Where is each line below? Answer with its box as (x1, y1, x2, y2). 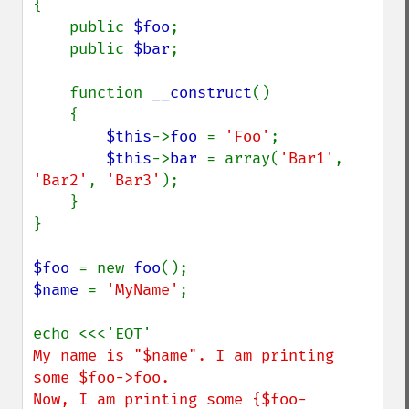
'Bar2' (33, 171, 88, 190)
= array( (206, 149, 279, 168)
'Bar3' (106, 171, 161, 190)
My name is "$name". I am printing (33, 346, 334, 365)
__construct (152, 83, 252, 102)
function (69, 83, 152, 102)
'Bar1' (279, 149, 334, 168)
